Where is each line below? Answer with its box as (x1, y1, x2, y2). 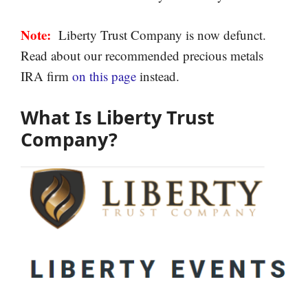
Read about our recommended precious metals (21, 47, 263, 64)
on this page (72, 67, 136, 85)
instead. (136, 67, 179, 85)
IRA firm (21, 67, 72, 85)
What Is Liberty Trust (21, 104, 214, 130)
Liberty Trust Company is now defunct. (51, 26, 266, 43)
